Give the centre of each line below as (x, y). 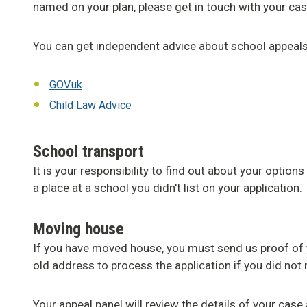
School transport (88, 152)
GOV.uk (66, 85)
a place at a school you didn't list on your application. (168, 188)
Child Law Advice (90, 106)
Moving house (78, 229)
